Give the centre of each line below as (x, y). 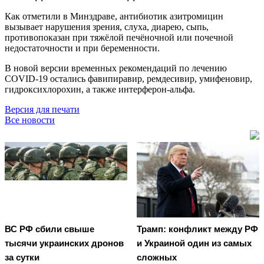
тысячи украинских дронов (64, 243)
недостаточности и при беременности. (82, 48)
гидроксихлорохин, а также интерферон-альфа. (101, 89)
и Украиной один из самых (194, 243)
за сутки (22, 258)
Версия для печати (42, 109)
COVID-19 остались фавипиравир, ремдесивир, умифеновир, (128, 78)
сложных (157, 258)
